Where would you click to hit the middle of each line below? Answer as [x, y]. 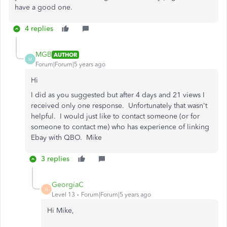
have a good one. [44, 7]
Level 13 [63, 195]
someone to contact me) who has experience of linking [120, 127]
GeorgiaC [68, 185]
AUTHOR [65, 54]
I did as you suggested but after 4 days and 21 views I [118, 95]
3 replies [55, 159]
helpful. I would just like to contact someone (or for [115, 116]
